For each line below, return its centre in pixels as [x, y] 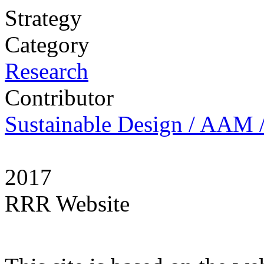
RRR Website [67, 204]
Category [47, 44]
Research [47, 71]
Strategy [43, 18]
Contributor [59, 98]
